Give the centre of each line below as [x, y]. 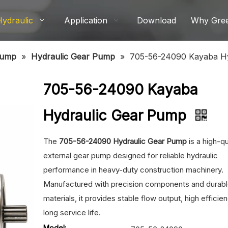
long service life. [72, 212]
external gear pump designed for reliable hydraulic [131, 155]
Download [156, 20]
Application [86, 20]
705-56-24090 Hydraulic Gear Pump [123, 141]
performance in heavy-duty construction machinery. [134, 170]
